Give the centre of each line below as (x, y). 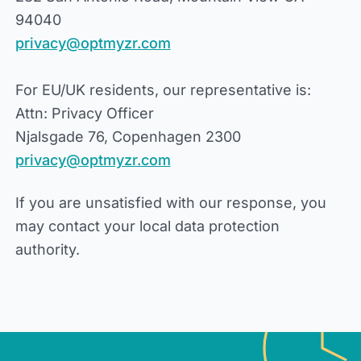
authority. (47, 249)
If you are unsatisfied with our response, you (170, 203)
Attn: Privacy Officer (84, 113)
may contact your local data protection (147, 226)
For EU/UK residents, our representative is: (163, 90)
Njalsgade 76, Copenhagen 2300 (128, 137)
